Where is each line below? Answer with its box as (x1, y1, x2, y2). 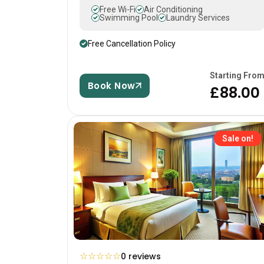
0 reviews (121, 250, 161, 262)
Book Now (88, 79, 136, 92)
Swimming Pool (100, 12, 158, 22)
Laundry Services (166, 12, 230, 22)
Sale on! (222, 133, 253, 143)
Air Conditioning (144, 4, 203, 14)
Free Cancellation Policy (88, 38, 176, 48)
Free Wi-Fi (100, 4, 136, 14)
